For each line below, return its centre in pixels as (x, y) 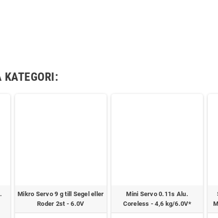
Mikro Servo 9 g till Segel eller (61, 194)
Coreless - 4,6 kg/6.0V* (157, 204)
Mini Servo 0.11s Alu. (157, 194)
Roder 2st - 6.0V (61, 204)
